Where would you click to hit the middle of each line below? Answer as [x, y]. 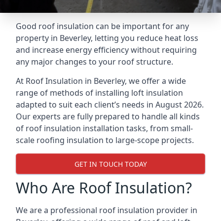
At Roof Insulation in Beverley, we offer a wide [101, 81]
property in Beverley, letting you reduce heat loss [107, 38]
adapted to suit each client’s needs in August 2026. [110, 105]
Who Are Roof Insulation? [104, 188]
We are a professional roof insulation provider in [107, 210]
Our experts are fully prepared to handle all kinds [108, 116]
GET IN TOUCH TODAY [110, 164]
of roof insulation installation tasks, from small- [104, 128]
